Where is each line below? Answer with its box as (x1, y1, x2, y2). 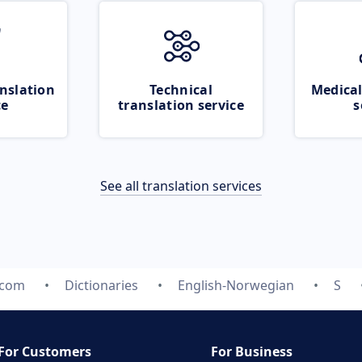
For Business (211, 343, 293, 360)
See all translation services (100, 177, 262, 195)
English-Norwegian (178, 276, 294, 294)
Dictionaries (65, 276, 138, 294)
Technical (149, 81, 213, 99)
